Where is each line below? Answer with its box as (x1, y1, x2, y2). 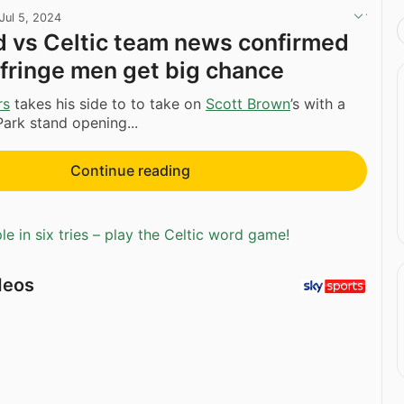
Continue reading (69, 161, 190, 179)
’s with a (290, 94, 345, 113)
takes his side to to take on (10, 94, 206, 113)
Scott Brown (206, 94, 290, 113)
